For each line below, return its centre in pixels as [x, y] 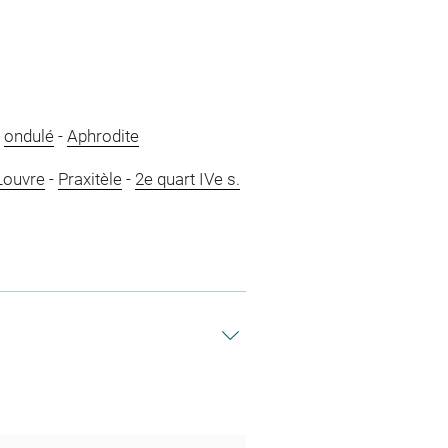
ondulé [28, 135]
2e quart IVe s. [187, 179]
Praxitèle [89, 179]
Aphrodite [102, 135]
